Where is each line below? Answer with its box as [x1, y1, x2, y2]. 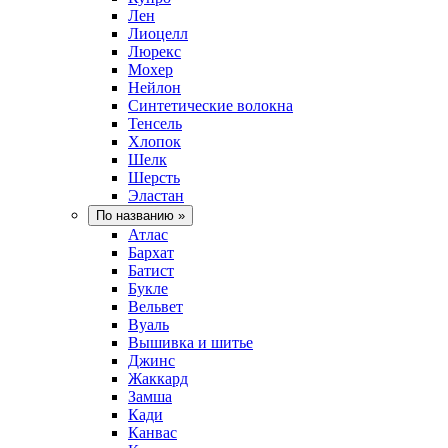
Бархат [128, 243, 174, 261]
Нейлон [128, 78, 181, 96]
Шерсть [128, 168, 180, 186]
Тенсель [128, 114, 182, 132]
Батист [128, 261, 174, 279]
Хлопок [128, 132, 181, 150]
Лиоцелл [128, 24, 188, 42]
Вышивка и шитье [128, 333, 253, 351]
